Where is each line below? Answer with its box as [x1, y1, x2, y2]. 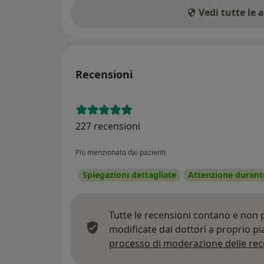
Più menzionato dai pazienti [75, 147, 166, 158]
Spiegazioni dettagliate [82, 169, 176, 181]
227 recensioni [75, 120, 140, 133]
